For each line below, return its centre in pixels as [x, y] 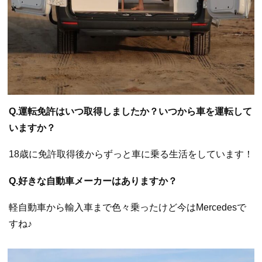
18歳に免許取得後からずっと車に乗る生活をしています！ [131, 154]
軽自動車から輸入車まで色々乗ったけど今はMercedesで [127, 208]
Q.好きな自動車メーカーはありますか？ [93, 181]
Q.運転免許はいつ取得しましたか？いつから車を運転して [130, 111]
